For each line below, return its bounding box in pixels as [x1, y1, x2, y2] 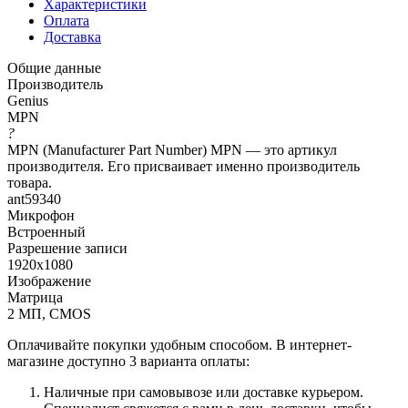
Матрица [7, 289, 63, 305]
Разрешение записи [7, 240, 127, 256]
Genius [7, 92, 48, 108]
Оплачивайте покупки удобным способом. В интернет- [7, 336, 352, 352]
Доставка [44, 28, 101, 45]
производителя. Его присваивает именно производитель [7, 158, 360, 174]
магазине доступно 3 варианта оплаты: [7, 352, 250, 369]
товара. [7, 174, 52, 190]
